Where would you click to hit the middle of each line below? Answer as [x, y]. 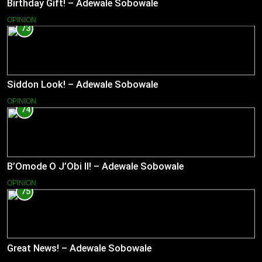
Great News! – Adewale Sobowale [79, 248]
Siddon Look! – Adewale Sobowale [82, 85]
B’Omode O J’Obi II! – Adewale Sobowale [95, 167]
